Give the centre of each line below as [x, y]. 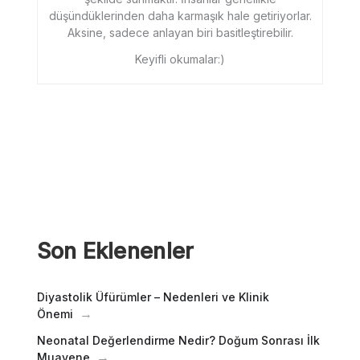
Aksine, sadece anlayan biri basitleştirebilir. [180, 32]
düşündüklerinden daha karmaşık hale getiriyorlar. [180, 15]
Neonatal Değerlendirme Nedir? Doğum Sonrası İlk [178, 340]
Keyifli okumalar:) [180, 59]
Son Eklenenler [115, 251]
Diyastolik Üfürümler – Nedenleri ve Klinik [153, 297]
